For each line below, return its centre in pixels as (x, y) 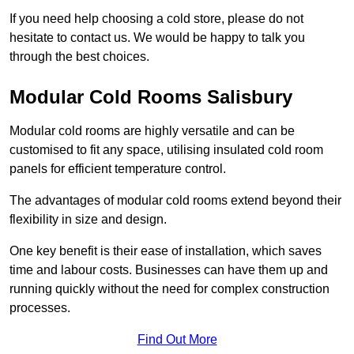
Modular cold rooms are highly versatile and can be (152, 131)
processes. (40, 308)
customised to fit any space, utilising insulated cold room (166, 150)
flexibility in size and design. (88, 220)
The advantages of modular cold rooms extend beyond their (175, 201)
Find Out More (177, 340)
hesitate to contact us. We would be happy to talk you (157, 38)
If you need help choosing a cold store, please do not (156, 19)
